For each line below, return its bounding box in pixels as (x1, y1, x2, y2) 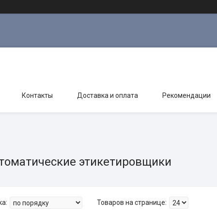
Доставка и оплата (77, 92, 138, 99)
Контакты (22, 92, 53, 99)
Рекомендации (162, 92, 211, 99)
